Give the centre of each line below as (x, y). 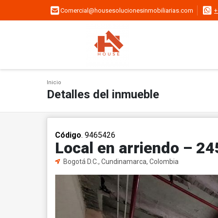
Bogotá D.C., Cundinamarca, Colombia (120, 162)
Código (68, 135)
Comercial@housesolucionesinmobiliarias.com (127, 11)
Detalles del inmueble (103, 94)
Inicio (54, 82)
